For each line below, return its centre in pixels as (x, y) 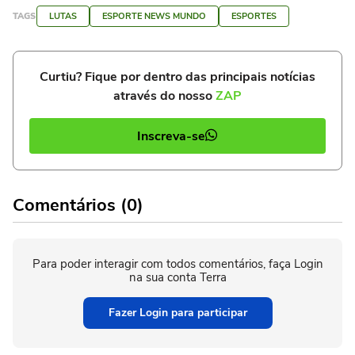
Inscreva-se (171, 136)
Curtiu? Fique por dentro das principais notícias (177, 77)
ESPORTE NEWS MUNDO (154, 16)
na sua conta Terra (177, 277)
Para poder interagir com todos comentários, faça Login (177, 264)
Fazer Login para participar (177, 313)
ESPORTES (254, 16)
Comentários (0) (78, 205)
